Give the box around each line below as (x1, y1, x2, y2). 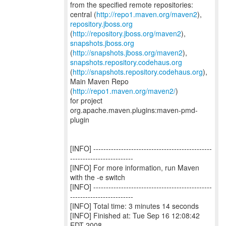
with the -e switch (70, 172, 125, 182)
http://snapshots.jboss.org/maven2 (73, 47, 183, 58)
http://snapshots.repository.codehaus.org (73, 67, 203, 77)
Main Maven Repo (70, 76, 129, 86)
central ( (70, 9, 96, 19)
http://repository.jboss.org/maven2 (73, 28, 181, 38)
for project (70, 95, 102, 105)
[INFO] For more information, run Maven (70, 162, 199, 173)
